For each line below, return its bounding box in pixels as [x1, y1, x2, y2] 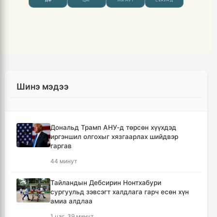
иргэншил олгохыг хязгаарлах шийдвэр [50, 133, 178, 141]
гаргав [50, 142, 72, 150]
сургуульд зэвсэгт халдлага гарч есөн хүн [50, 188, 189, 196]
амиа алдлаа [50, 197, 93, 205]
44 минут [50, 157, 77, 165]
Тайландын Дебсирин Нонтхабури [50, 179, 161, 187]
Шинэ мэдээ [16, 81, 69, 92]
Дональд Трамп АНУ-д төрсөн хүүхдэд [50, 124, 176, 132]
